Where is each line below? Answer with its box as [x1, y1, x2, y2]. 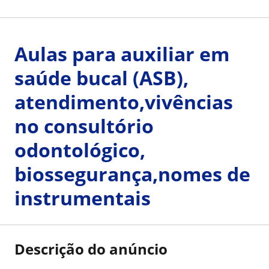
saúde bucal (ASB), [14, 65, 189, 91]
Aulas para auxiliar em [14, 41, 229, 67]
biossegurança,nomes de [14, 161, 250, 187]
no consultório [14, 113, 154, 139]
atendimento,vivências [14, 89, 233, 115]
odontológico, [14, 137, 145, 163]
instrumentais [14, 185, 151, 211]
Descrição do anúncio [14, 239, 168, 259]
